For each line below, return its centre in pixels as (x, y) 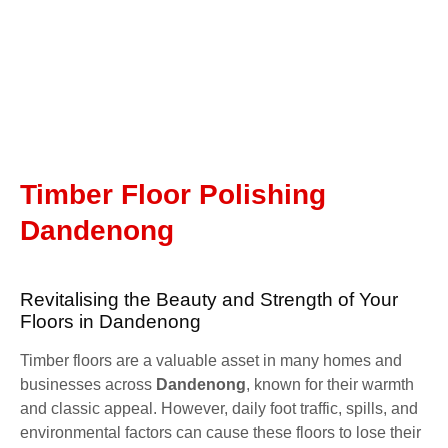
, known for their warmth (330, 384)
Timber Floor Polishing (173, 194)
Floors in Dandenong (110, 321)
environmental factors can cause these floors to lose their (220, 432)
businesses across (88, 384)
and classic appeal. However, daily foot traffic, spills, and (219, 408)
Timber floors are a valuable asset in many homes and (211, 360)
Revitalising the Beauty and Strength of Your (209, 299)
